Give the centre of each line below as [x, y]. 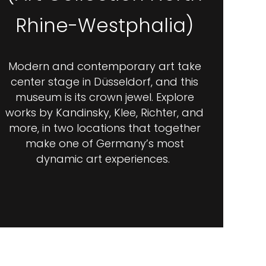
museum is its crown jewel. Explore [104, 97]
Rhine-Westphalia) [104, 25]
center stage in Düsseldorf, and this [104, 82]
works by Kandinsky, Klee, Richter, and [104, 113]
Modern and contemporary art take [104, 66]
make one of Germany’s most [104, 143]
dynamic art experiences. [104, 159]
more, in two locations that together [104, 128]
